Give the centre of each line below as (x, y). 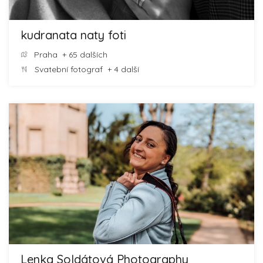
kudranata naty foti (73, 35)
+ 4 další (121, 69)
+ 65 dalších (82, 55)
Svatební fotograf (69, 69)
